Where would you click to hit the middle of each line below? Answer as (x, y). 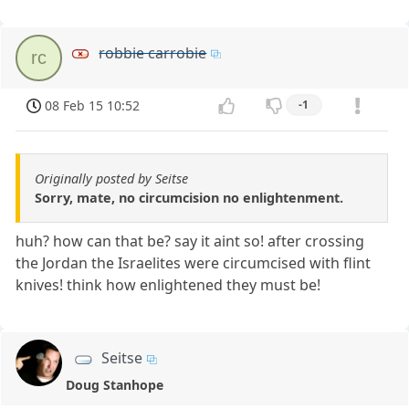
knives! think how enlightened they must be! (168, 285)
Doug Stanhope (115, 385)
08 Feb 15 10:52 (93, 106)
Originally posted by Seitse (111, 179)
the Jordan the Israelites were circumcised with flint (194, 263)
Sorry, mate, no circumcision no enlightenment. (189, 198)
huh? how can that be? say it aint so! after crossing (190, 241)
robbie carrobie (153, 52)
